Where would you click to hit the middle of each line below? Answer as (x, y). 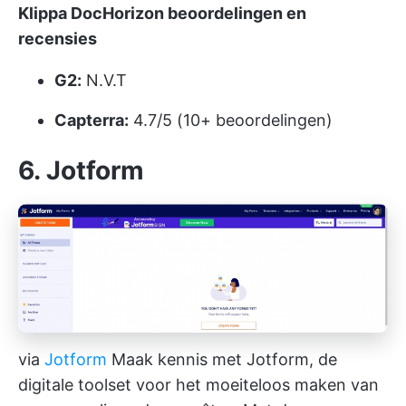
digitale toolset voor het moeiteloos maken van (198, 384)
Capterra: (92, 120)
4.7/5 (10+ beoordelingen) (231, 120)
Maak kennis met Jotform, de (222, 359)
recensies (58, 38)
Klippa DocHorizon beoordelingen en (162, 13)
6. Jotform (81, 170)
